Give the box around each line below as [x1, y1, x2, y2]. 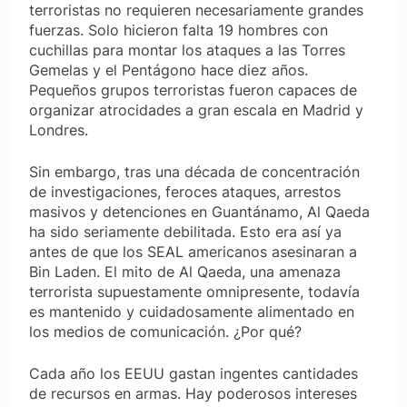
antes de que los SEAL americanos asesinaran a [29, 242, 357, 261]
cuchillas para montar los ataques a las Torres [29, 40, 345, 59]
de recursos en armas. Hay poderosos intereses [29, 383, 357, 402]
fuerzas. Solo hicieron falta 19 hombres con [29, 20, 328, 39]
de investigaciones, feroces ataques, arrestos [29, 182, 341, 201]
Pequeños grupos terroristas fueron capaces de [29, 80, 357, 99]
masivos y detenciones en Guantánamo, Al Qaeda [29, 202, 370, 221]
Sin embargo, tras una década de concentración [29, 162, 360, 181]
